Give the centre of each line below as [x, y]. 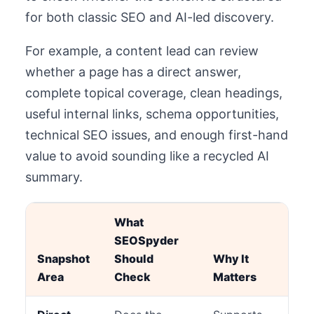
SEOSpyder [146, 241]
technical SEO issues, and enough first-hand [157, 135]
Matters [235, 277]
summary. [54, 177]
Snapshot [63, 259]
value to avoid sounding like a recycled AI [147, 156]
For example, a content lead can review [142, 51]
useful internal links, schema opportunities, [152, 114]
